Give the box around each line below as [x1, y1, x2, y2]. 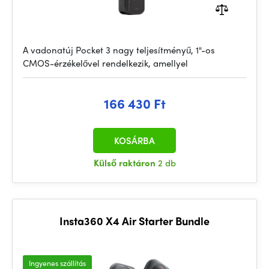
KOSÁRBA [114, 134, 155, 147]
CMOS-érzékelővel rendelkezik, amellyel [23, 56, 188, 70]
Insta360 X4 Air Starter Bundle [59, 213, 210, 228]
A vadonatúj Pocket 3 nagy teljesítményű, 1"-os [23, 43, 215, 56]
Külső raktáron [93, 156, 158, 169]
